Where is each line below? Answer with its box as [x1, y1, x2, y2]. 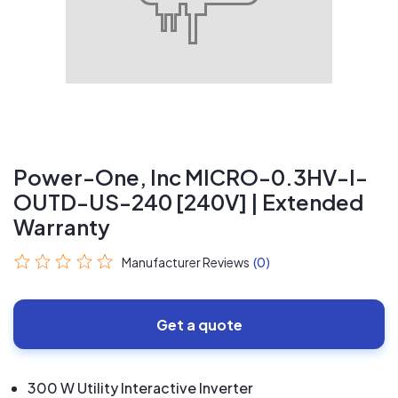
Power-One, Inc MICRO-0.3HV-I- [13, 163, 368, 190]
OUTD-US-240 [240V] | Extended [13, 188, 363, 215]
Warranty [13, 213, 110, 240]
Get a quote [155, 314, 243, 334]
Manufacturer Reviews [122, 254, 251, 270]
